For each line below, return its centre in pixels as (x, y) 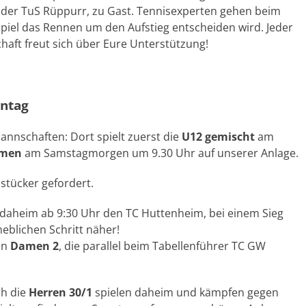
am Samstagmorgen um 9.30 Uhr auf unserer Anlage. (160, 153)
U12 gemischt (218, 137)
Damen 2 (34, 246)
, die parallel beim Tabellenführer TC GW (162, 246)
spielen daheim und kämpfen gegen (185, 292)
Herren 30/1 (60, 292)
